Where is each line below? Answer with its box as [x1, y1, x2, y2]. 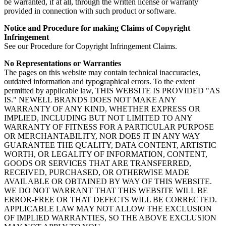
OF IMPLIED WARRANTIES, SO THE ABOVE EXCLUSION [4, 213, 216, 222]
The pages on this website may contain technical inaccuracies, [4, 68, 200, 77]
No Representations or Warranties [4, 59, 121, 68]
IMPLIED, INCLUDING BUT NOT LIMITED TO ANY [4, 114, 192, 123]
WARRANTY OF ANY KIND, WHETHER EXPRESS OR [4, 104, 200, 114]
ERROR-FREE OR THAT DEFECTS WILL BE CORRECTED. [4, 195, 217, 204]
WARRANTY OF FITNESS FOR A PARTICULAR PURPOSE [4, 123, 214, 132]
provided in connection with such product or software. [4, 7, 176, 16]
